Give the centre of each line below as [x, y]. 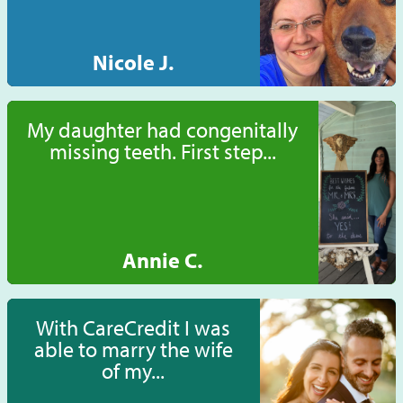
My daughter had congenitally [163, 130]
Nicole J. [134, 63]
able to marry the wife [133, 349]
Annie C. [163, 260]
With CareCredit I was [134, 328]
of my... [134, 371]
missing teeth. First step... [162, 152]
